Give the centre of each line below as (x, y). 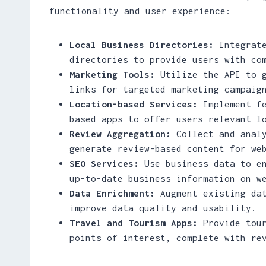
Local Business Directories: (142, 44)
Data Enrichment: (112, 193)
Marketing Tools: (112, 74)
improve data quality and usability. (163, 208)
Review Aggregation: (120, 133)
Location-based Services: (134, 104)
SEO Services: (104, 163)
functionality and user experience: (140, 10)
